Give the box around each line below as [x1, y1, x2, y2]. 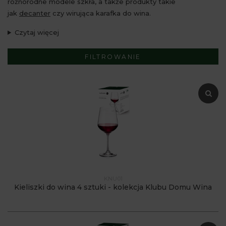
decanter [19, 9, 50, 17]
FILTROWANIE [85, 53, 141, 61]
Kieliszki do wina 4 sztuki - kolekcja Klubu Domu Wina [14, 183, 212, 192]
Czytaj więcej [14, 28, 59, 36]
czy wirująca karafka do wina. [50, 9, 151, 17]
